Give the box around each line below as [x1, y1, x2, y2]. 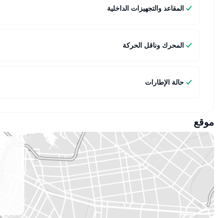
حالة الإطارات [145, 77, 184, 87]
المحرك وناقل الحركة [123, 40, 184, 50]
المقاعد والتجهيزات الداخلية [107, 3, 184, 13]
